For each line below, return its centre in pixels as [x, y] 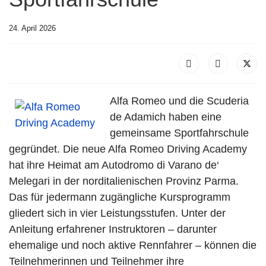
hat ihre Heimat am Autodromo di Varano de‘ [114, 165]
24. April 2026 [32, 28]
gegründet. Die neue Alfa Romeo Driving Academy [128, 149]
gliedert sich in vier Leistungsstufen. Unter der [117, 213]
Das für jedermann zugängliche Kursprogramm [120, 197]
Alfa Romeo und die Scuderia [179, 101]
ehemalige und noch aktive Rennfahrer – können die [133, 245]
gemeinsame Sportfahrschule [179, 133]
